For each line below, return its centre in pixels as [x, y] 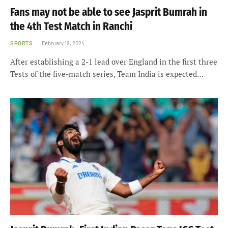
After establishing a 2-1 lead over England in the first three [114, 61]
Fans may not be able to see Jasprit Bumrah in [109, 12]
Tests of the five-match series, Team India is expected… [107, 74]
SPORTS [22, 43]
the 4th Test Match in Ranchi [71, 26]
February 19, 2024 [63, 43]
